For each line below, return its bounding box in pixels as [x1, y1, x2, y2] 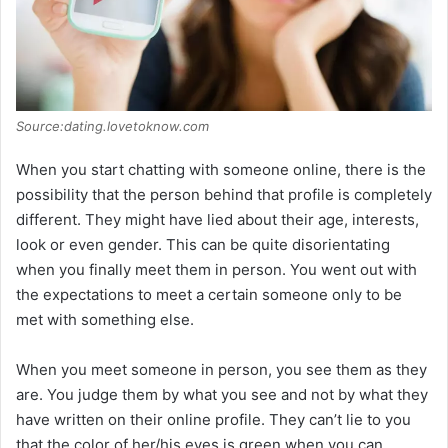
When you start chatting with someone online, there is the [16, 160, 426, 180]
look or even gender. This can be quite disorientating [16, 235, 390, 255]
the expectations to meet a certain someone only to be [16, 285, 402, 305]
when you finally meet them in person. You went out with [16, 260, 417, 280]
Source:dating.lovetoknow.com [16, 118, 209, 135]
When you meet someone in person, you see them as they [16, 360, 427, 380]
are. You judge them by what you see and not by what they [16, 385, 428, 405]
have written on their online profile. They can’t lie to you [16, 410, 411, 430]
